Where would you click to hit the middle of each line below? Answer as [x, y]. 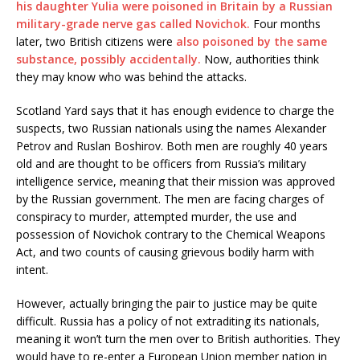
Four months [285, 23]
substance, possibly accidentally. [108, 59]
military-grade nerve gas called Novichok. [133, 23]
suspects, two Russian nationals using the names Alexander [171, 128]
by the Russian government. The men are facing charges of [170, 198]
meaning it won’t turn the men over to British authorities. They [178, 338]
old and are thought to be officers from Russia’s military [161, 163]
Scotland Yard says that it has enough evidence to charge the [175, 110]
